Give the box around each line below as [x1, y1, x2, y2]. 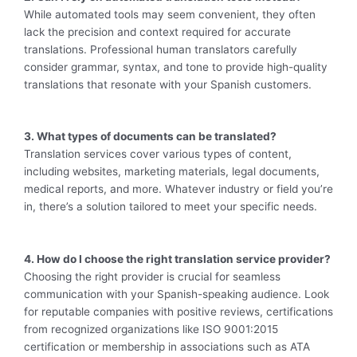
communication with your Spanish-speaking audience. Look [24, 288, 329, 301]
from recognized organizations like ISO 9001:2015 [24, 323, 278, 336]
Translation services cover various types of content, [24, 147, 292, 161]
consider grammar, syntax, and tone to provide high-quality [24, 60, 328, 73]
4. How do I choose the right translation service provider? [24, 253, 331, 266]
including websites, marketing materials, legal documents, [24, 165, 320, 178]
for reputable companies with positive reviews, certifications [24, 305, 333, 319]
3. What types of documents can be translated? [24, 130, 277, 143]
